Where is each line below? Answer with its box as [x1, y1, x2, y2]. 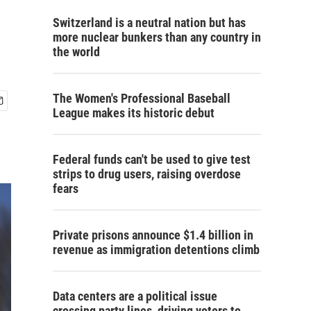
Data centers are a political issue [53, 289, 217, 303]
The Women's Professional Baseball [53, 91, 230, 106]
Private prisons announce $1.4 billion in [53, 228, 253, 242]
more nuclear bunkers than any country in [53, 30, 261, 44]
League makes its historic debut [53, 106, 215, 120]
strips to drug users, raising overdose [53, 167, 241, 181]
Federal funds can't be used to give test [53, 152, 251, 167]
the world [53, 44, 100, 59]
